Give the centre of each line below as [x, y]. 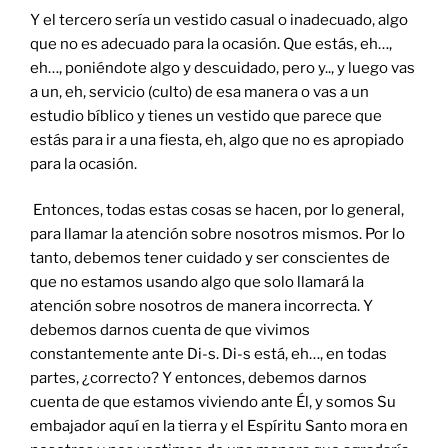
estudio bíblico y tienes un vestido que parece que [206, 115]
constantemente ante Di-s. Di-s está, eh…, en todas [208, 354]
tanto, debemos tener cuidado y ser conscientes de [210, 258]
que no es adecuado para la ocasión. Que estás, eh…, [211, 43]
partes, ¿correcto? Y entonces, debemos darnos [198, 378]
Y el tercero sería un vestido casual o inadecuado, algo [219, 19]
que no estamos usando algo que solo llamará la [197, 282]
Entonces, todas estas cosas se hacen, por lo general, [217, 210]
